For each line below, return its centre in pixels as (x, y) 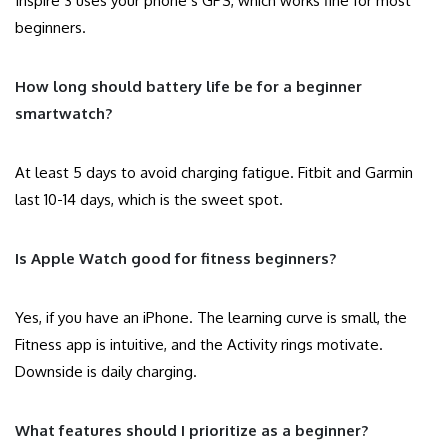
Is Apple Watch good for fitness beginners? (175, 259)
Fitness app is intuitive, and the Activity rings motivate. (199, 345)
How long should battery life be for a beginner (188, 87)
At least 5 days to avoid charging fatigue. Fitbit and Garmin (214, 173)
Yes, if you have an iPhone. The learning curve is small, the (211, 318)
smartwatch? (63, 114)
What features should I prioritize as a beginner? (191, 431)
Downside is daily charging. (106, 372)
